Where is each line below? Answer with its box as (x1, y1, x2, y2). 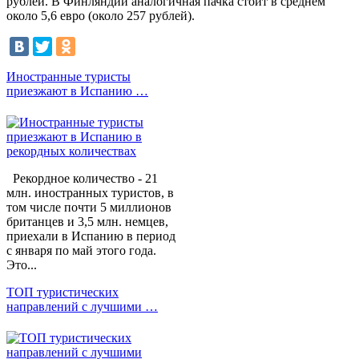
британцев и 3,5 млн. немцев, (6, 215, 168, 229)
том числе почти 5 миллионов (6, 200, 171, 215)
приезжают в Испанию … (6, 84, 148, 99)
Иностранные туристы (6, 70, 131, 84)
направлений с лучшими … (6, 300, 158, 314)
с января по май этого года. (6, 244, 156, 258)
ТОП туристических (6, 285, 119, 300)
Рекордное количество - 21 (6, 171, 158, 186)
